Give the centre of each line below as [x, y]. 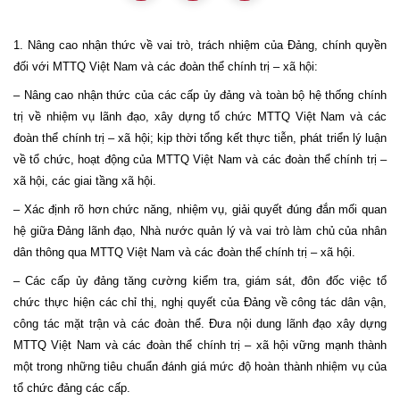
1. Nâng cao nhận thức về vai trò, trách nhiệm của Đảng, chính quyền [200, 45]
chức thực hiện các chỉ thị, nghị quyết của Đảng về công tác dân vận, [200, 302]
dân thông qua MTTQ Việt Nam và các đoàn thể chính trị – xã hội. [184, 252]
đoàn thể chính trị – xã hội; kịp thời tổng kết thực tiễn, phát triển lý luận [200, 137]
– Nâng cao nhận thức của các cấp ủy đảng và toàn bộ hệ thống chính [200, 95]
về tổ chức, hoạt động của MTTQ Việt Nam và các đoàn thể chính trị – [200, 159]
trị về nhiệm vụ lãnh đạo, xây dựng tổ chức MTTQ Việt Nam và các [200, 116]
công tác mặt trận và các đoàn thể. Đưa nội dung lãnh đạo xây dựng [200, 323]
